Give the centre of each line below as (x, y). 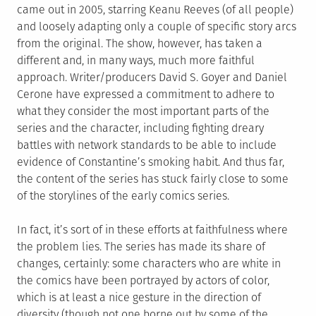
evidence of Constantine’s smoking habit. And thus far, (151, 162)
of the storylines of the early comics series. (123, 196)
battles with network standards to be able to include (147, 145)
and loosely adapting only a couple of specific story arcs (157, 27)
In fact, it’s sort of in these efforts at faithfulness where (152, 230)
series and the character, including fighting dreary (140, 128)
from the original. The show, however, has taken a (140, 44)
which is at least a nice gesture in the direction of (139, 298)
